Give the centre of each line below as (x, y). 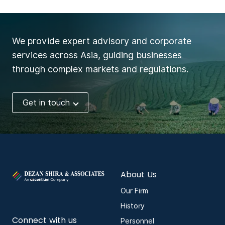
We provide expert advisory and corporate (102, 41)
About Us (139, 175)
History (133, 206)
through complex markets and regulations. (100, 69)
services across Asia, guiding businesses (97, 55)
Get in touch (46, 102)
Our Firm (134, 191)
